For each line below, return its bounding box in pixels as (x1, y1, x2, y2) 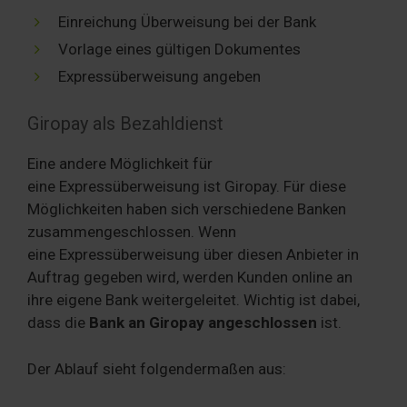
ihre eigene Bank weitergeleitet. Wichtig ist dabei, (27, 291, 360, 309)
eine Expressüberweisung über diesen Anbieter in (27, 245, 359, 263)
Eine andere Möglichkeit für (27, 154, 213, 173)
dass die (27, 313, 89, 332)
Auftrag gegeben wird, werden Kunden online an (27, 268, 352, 286)
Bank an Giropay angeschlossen (89, 313, 317, 332)
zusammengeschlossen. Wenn (27, 223, 236, 241)
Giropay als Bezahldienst (27, 113, 223, 134)
